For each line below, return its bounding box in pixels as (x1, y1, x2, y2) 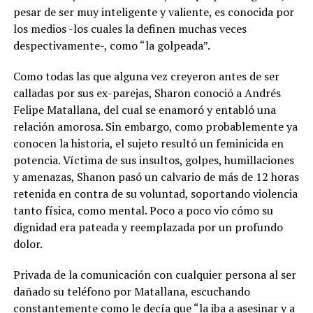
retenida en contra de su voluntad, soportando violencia (13, 185, 298, 201)
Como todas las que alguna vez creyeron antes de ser (13, 68, 279, 84)
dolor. (13, 235, 43, 252)
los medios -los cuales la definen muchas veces (13, 20, 247, 36)
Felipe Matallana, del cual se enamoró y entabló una (13, 101, 276, 117)
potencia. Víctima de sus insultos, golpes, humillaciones (13, 152, 294, 168)
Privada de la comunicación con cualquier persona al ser (13, 266, 296, 282)
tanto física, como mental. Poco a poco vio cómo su (13, 202, 273, 218)
